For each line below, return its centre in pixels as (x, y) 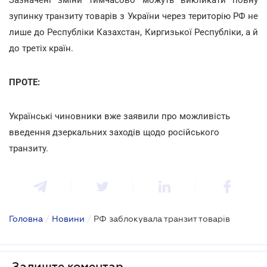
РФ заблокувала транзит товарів (162, 218)
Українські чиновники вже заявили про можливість (119, 116)
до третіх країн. (42, 48)
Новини (68, 218)
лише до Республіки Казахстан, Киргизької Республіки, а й (133, 32)
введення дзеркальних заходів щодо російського (114, 132)
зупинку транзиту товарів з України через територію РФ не (133, 16)
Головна (26, 218)
